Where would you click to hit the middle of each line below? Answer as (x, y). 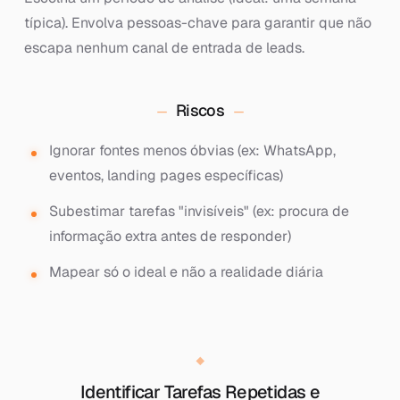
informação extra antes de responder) (170, 236)
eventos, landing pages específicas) (166, 175)
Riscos (200, 110)
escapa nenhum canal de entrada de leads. (164, 48)
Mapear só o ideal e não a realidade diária (186, 272)
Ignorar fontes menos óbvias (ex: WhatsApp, (192, 150)
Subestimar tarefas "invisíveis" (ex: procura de (199, 211)
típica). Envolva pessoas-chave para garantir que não (197, 23)
